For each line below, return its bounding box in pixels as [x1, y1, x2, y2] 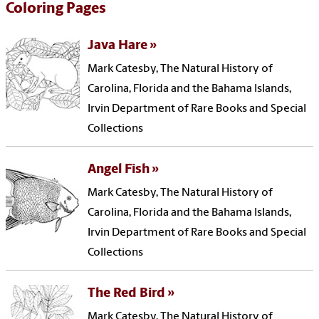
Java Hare [88, 39, 148, 53]
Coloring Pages [6, 1, 106, 17]
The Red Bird [88, 287, 166, 301]
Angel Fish [88, 163, 150, 177]
